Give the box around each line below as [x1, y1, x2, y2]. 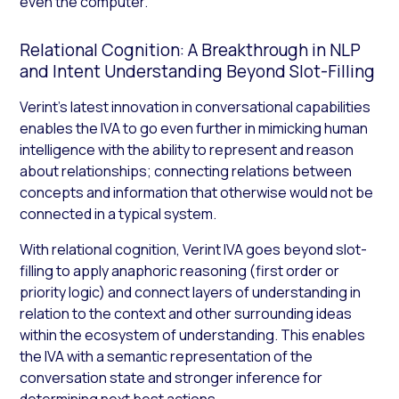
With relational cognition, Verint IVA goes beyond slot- [20, 239, 368, 259]
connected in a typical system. [20, 203, 217, 224]
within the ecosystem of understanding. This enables [20, 324, 366, 345]
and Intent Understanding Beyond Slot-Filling [20, 59, 376, 83]
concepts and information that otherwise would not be [20, 182, 374, 202]
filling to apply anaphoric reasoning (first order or [20, 260, 340, 281]
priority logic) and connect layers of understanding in [20, 281, 362, 302]
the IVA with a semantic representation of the [20, 346, 313, 366]
